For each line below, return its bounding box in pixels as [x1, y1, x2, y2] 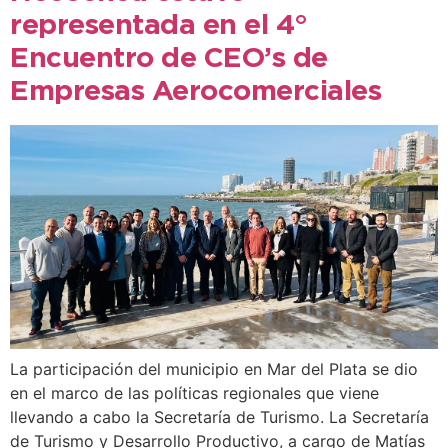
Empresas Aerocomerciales [10, 79, 381, 104]
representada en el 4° [10, 13, 308, 38]
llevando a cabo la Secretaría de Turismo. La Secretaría [10, 406, 429, 427]
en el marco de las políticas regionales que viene [10, 382, 379, 403]
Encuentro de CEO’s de [10, 46, 328, 71]
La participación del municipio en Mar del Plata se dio [10, 358, 418, 379]
